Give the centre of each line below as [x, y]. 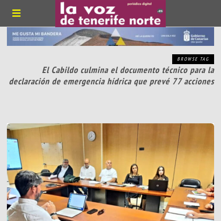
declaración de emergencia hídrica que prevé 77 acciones [111, 81]
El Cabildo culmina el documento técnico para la [128, 70]
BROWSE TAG [193, 59]
